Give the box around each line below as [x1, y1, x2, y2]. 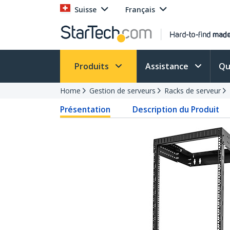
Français [125, 5, 155, 14]
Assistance [145, 61, 190, 72]
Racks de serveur [164, 86, 221, 95]
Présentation [60, 104, 110, 115]
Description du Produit [132, 104, 220, 115]
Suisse [74, 5, 97, 14]
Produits [74, 61, 111, 72]
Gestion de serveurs [89, 86, 156, 95]
